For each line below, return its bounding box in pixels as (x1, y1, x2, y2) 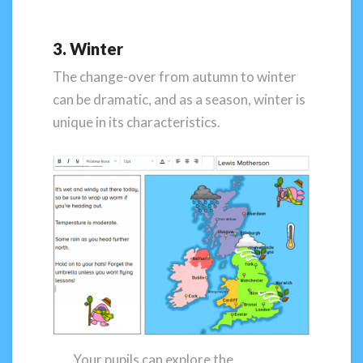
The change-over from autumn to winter (53, 67, 297, 85)
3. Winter (53, 38, 123, 58)
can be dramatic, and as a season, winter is (53, 90, 305, 108)
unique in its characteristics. (53, 113, 220, 130)
